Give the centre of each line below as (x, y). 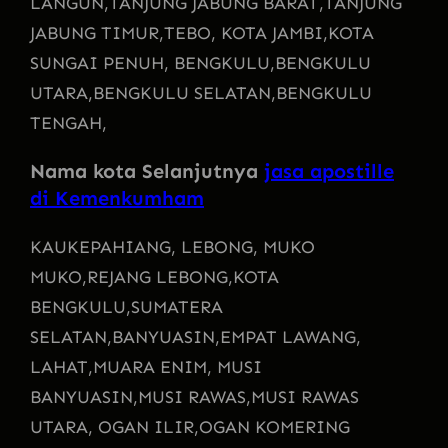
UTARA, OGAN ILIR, (114, 426)
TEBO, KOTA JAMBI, (246, 32)
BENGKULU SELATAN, (184, 92)
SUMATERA (177, 306)
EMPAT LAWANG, (290, 336)
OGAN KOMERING (274, 426)
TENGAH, (68, 122)
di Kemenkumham (117, 197)
